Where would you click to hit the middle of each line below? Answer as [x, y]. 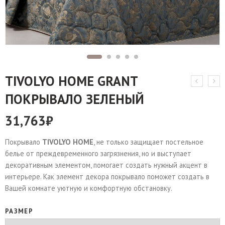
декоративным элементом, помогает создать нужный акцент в [106, 165]
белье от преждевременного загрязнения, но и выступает [98, 153]
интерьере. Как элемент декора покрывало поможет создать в [107, 177]
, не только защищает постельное [148, 142]
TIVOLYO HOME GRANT [71, 81]
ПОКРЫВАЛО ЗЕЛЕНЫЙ [75, 99]
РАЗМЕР [19, 211]
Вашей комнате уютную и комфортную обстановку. [89, 188]
